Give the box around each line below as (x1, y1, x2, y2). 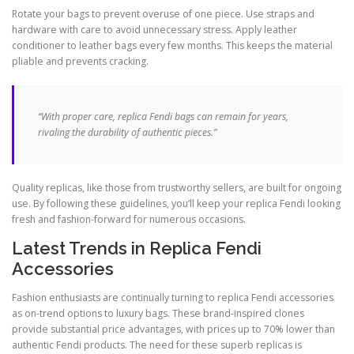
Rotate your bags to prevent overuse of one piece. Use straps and (12, 7, 314, 21)
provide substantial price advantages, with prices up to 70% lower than (12, 322, 335, 336)
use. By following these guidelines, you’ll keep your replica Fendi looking (12, 197, 341, 211)
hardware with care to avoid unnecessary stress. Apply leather (12, 23, 297, 37)
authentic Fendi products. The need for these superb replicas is (12, 337, 302, 352)
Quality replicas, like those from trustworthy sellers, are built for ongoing (12, 181, 341, 195)
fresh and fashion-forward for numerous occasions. (12, 213, 246, 227)
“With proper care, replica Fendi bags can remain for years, (38, 110, 288, 124)
